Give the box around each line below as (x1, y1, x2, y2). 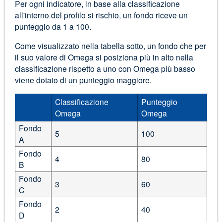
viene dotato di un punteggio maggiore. (14, 74, 152, 85)
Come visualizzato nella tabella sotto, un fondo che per (14, 40, 206, 51)
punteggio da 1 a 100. (14, 21, 91, 32)
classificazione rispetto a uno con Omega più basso (14, 63, 195, 74)
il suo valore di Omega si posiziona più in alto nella (14, 52, 193, 62)
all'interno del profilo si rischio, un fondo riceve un (14, 9, 188, 21)
